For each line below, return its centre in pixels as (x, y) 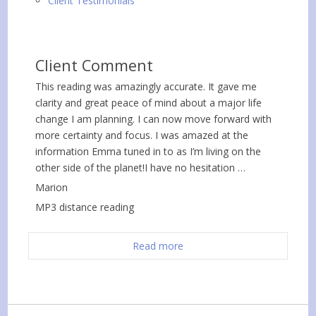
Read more (158, 246)
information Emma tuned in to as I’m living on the (148, 152)
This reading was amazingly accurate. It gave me (146, 87)
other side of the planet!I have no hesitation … (141, 168)
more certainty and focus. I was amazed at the (142, 135)
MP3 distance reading (85, 207)
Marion (52, 188)
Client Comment (95, 66)
